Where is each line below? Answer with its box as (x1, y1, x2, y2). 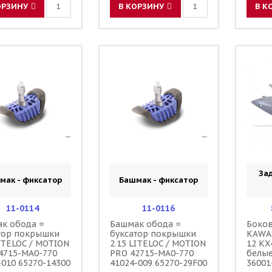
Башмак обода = (110, 218, 182, 229)
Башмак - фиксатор (119, 174, 199, 185)
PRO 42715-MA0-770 (110, 247, 194, 259)
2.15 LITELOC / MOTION (110, 237, 206, 249)
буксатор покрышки (110, 228, 197, 239)
